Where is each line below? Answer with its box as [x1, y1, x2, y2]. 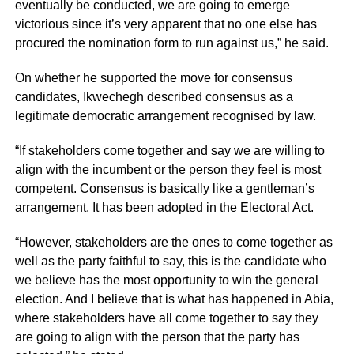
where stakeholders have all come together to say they [14, 311, 318, 326]
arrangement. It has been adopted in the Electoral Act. [14, 201, 314, 215]
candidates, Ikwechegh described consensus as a [14, 90, 293, 104]
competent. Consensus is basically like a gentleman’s [14, 182, 314, 196]
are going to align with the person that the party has [14, 330, 299, 345]
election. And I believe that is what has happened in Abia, [14, 292, 333, 307]
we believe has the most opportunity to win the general [14, 273, 318, 288]
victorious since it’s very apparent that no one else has [14, 17, 317, 32]
